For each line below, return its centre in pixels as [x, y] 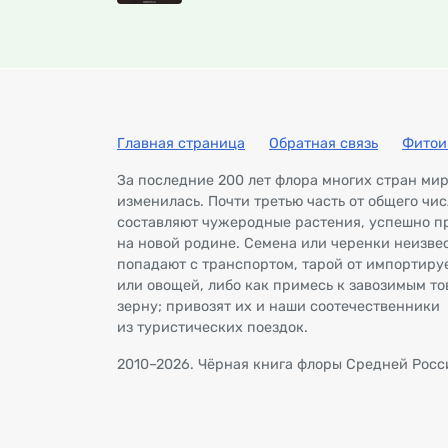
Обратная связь [323, 143]
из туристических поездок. [212, 327]
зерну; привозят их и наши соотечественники [278, 306]
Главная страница [181, 143]
